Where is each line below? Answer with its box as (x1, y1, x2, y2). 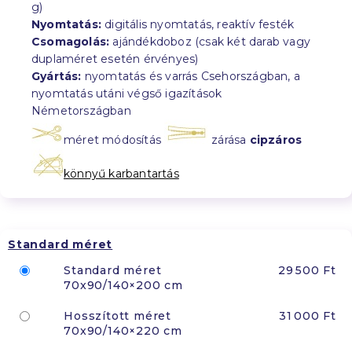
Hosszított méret (64, 308, 172, 323)
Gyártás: (31, 68, 82, 83)
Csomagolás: (31, 34, 110, 49)
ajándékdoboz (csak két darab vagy (109, 34, 311, 49)
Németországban (31, 103, 131, 118)
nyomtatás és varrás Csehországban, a (81, 68, 301, 83)
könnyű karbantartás (64, 166, 179, 181)
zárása (211, 132, 250, 147)
